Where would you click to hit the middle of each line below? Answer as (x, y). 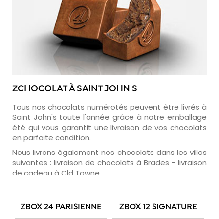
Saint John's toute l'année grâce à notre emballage (109, 117)
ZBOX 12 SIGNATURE (158, 207)
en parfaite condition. (52, 137)
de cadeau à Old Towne (56, 173)
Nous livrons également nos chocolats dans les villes (109, 152)
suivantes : (33, 162)
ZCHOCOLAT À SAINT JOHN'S (75, 89)
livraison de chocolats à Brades (111, 162)
